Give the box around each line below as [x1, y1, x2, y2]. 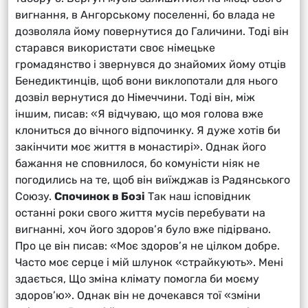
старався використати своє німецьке [15, 41, 215, 54]
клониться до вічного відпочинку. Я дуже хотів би [15, 123, 280, 137]
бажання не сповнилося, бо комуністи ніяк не [15, 156, 260, 170]
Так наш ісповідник [145, 189, 251, 203]
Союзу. [15, 189, 54, 203]
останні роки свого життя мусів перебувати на [15, 206, 265, 219]
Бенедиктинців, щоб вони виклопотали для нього [15, 74, 278, 87]
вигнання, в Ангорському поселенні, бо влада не [15, 8, 275, 21]
